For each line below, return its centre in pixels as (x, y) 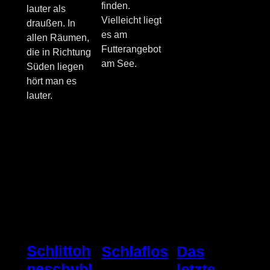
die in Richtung (58, 52)
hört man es (51, 81)
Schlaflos (135, 251)
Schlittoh (58, 251)
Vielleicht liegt (132, 20)
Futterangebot (131, 49)
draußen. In (51, 23)
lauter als (46, 8)
